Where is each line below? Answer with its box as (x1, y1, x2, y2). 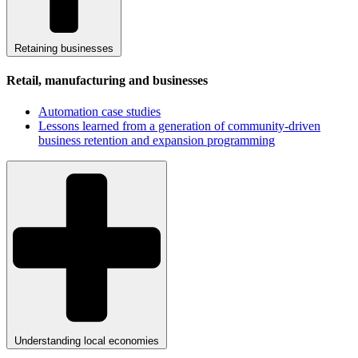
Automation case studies (38, 105, 161, 119)
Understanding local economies (14, 334, 159, 347)
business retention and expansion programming (38, 133, 275, 148)
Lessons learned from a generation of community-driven (38, 119, 320, 133)
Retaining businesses (14, 42, 113, 54)
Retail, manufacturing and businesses (6, 74, 208, 88)
